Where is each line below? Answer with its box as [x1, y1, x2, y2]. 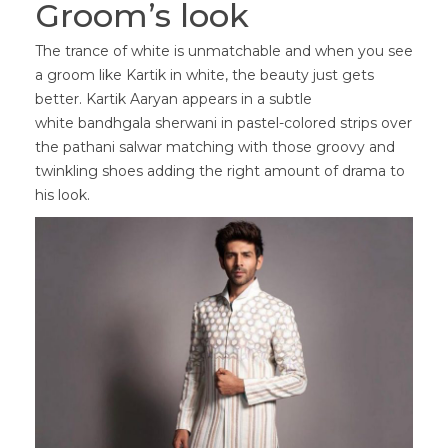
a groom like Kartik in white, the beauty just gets [35, 66, 374, 85]
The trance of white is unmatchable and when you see [35, 42, 413, 61]
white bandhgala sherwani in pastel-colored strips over [35, 114, 412, 133]
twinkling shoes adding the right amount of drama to [35, 162, 405, 181]
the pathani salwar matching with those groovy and [35, 138, 395, 157]
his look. [35, 186, 90, 205]
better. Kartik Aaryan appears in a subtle [35, 90, 312, 109]
